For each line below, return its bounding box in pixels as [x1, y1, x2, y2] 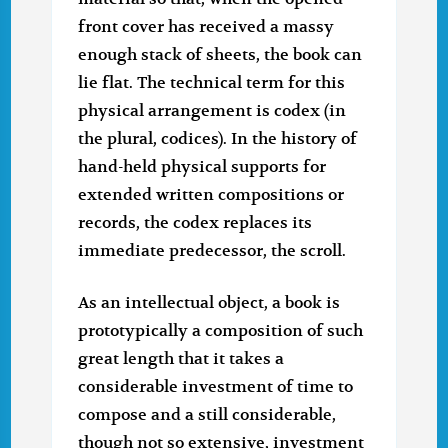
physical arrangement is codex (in [78, 101, 347, 122]
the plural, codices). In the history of [78, 129, 358, 150]
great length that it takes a [78, 349, 285, 370]
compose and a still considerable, [78, 405, 337, 426]
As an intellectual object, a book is [78, 293, 341, 314]
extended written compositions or [78, 185, 345, 206]
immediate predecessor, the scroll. [78, 241, 347, 262]
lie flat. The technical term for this [78, 73, 346, 94]
